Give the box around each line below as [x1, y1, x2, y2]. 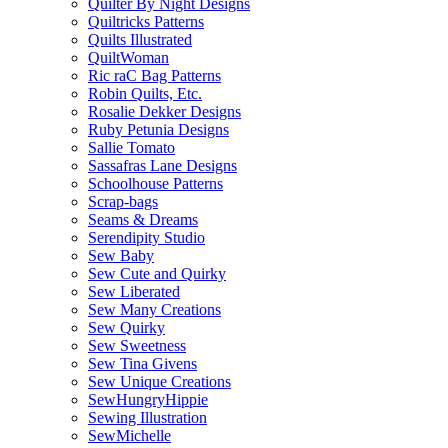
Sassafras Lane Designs [88, 157, 237, 174]
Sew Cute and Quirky [88, 265, 226, 282]
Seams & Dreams [88, 211, 198, 228]
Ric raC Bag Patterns [88, 67, 221, 84]
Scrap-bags [88, 193, 158, 210]
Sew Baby [88, 247, 154, 264]
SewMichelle [88, 427, 171, 444]
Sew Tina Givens [88, 355, 197, 372]
